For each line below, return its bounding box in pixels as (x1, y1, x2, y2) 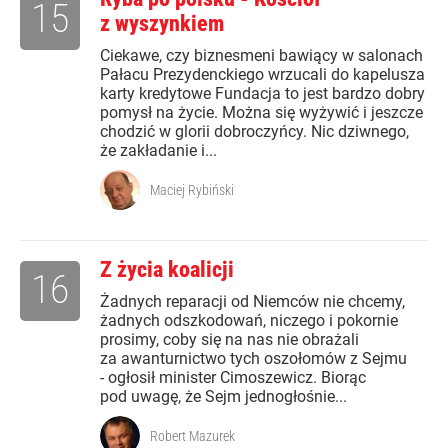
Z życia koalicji (100, 257, 234, 283)
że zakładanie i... (100, 141, 217, 161)
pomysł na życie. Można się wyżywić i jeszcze (100, 103, 423, 123)
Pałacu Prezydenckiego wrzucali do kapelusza (100, 65, 425, 85)
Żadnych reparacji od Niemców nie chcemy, (100, 292, 405, 312)
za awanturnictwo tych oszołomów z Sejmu (100, 349, 407, 369)
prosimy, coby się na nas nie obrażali (100, 330, 359, 350)
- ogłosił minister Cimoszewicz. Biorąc (100, 368, 366, 388)
